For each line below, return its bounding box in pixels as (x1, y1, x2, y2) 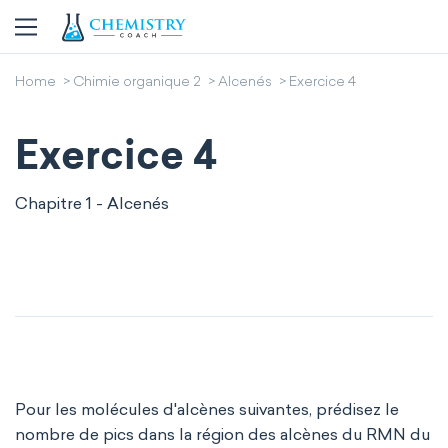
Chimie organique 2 (73, 76, 201, 90)
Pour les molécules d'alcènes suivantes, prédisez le (15, 400, 399, 419)
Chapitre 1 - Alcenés (15, 194, 169, 213)
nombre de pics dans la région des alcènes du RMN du (15, 425, 430, 444)
